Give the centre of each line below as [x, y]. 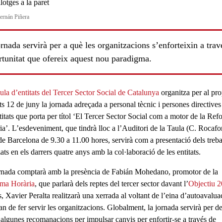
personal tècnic [133, 104]
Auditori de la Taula [154, 128]
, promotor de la [193, 171]
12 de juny [23, 104]
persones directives [191, 104]
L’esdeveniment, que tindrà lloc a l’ [66, 128]
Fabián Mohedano [140, 171]
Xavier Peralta [28, 195]
